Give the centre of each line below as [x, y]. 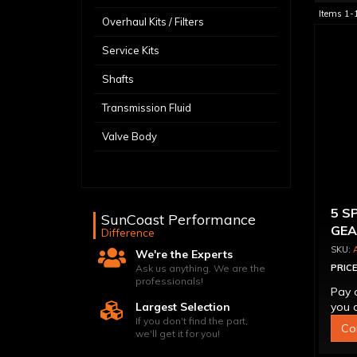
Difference [128, 233]
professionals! [170, 281]
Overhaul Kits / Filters [153, 22]
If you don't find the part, [192, 321]
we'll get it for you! [178, 333]
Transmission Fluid [147, 108]
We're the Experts [184, 254]
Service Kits [131, 50]
